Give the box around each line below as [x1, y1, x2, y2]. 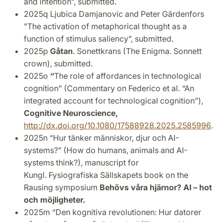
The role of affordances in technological [54, 71, 201, 81]
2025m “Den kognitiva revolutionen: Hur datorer [24, 207, 201, 218]
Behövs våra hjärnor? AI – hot [100, 182, 212, 193]
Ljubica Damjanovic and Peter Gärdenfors [50, 9, 204, 19]
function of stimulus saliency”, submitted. [24, 34, 173, 44]
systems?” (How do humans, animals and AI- [24, 145, 187, 156]
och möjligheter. [24, 195, 85, 205]
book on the [142, 170, 188, 180]
